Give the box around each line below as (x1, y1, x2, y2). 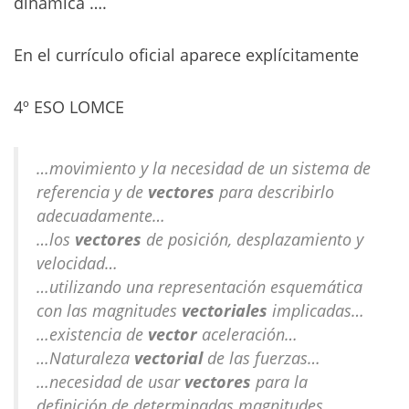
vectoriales (182, 299, 267, 321)
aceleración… (197, 323, 298, 345)
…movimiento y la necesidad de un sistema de (37, 157, 371, 179)
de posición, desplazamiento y (142, 228, 363, 250)
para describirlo (215, 181, 334, 203)
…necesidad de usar (37, 371, 184, 393)
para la (251, 371, 308, 393)
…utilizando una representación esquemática (37, 276, 362, 298)
